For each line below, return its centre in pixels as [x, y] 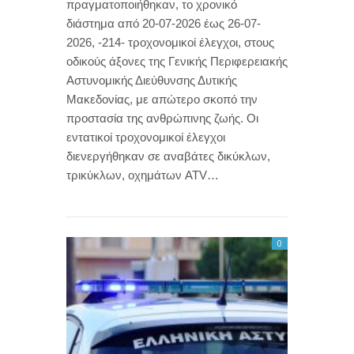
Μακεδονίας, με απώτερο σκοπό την [162, 99]
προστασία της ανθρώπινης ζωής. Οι [162, 118]
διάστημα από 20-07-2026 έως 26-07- [164, 23]
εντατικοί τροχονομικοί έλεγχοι [146, 137]
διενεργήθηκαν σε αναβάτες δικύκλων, [168, 156]
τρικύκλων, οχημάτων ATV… [143, 175]
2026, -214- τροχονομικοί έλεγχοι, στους [170, 42]
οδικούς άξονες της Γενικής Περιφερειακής [177, 61]
